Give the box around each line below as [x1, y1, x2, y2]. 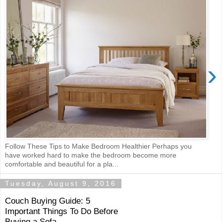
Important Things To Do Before [5, 206, 118, 217]
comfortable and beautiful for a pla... [5, 160, 118, 168]
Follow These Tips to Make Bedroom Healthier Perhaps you [5, 142, 192, 150]
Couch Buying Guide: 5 [5, 196, 90, 206]
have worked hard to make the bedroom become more [5, 151, 176, 159]
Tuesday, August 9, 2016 [5, 179, 116, 188]
